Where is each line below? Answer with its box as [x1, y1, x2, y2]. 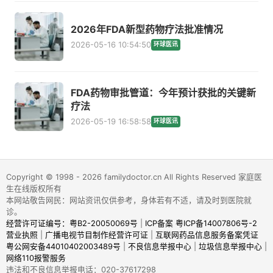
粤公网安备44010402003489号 [5, 242, 121, 252]
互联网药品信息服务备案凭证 [155, 230, 258, 240]
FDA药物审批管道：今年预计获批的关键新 [71, 87, 256, 99]
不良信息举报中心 [127, 242, 191, 252]
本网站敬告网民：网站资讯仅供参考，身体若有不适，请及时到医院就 [5, 196, 252, 205]
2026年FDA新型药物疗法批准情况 [71, 23, 223, 36]
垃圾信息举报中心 [198, 242, 262, 252]
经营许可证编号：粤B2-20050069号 [5, 219, 138, 229]
